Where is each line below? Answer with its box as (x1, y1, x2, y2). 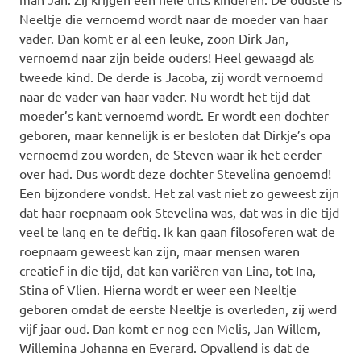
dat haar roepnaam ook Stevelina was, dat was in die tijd (19, 203, 339, 220)
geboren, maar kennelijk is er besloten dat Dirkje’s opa (19, 126, 330, 143)
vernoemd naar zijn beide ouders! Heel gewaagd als (19, 48, 314, 65)
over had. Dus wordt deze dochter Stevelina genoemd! (19, 164, 331, 181)
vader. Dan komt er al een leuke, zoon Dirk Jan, (19, 29, 288, 46)
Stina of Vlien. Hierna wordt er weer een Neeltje (19, 280, 297, 297)
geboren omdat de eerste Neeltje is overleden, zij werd (19, 300, 337, 317)
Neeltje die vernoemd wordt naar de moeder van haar (19, 10, 328, 27)
